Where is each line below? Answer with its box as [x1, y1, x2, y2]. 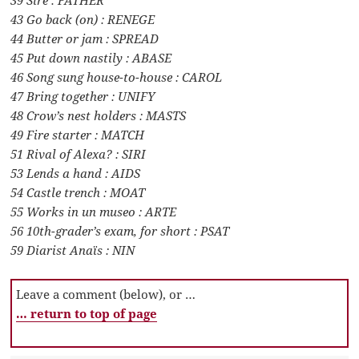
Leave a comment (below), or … [16, 285, 196, 302]
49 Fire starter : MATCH [10, 126, 145, 143]
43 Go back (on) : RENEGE [10, 10, 155, 27]
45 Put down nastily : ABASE [10, 49, 172, 66]
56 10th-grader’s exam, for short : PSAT [10, 222, 230, 239]
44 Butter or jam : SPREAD [10, 30, 159, 46]
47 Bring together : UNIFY [10, 87, 155, 104]
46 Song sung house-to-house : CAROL [10, 68, 223, 85]
